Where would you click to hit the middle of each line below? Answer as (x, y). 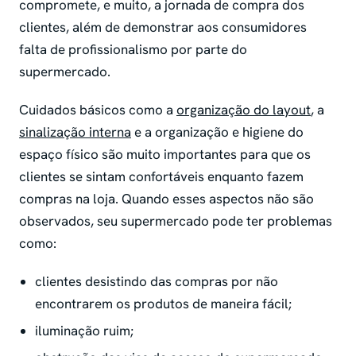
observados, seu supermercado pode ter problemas (176, 221)
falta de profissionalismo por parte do (133, 49)
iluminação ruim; (86, 330)
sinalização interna (75, 132)
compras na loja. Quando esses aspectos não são (166, 198)
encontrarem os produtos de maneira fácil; (165, 303)
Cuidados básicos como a (98, 109)
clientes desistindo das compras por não (157, 281)
